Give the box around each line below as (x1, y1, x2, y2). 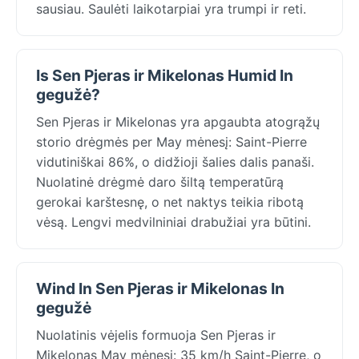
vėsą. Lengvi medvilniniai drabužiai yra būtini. (36, 213, 311, 230)
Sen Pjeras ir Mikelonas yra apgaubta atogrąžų (36, 113, 320, 130)
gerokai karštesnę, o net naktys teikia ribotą (36, 193, 304, 210)
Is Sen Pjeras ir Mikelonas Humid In (36, 65, 293, 85)
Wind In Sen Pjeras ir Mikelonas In (36, 278, 284, 298)
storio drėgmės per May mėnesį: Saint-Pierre (36, 133, 307, 150)
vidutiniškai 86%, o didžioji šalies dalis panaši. (36, 153, 314, 170)
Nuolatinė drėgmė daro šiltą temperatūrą (36, 173, 284, 190)
